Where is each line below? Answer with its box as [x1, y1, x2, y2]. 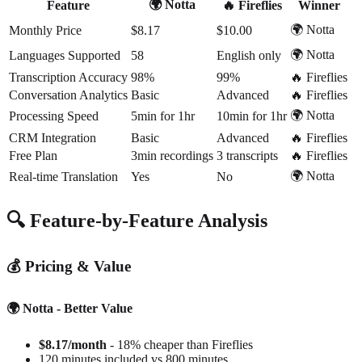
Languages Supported [9, 48, 120, 62]
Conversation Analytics [9, 87, 128, 102]
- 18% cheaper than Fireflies [110, 337, 253, 351]
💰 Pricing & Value [6, 258, 131, 276]
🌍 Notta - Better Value [6, 301, 133, 315]
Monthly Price [9, 23, 82, 37]
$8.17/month [39, 337, 107, 351]
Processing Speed [9, 108, 99, 123]
